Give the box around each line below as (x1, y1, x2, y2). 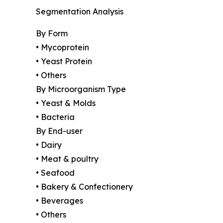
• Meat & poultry (36, 153, 99, 164)
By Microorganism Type (36, 84, 126, 94)
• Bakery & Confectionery (36, 181, 133, 192)
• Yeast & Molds (36, 98, 96, 108)
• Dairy (36, 139, 62, 150)
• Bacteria (36, 111, 75, 122)
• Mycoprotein (36, 42, 89, 52)
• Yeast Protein (36, 56, 92, 66)
